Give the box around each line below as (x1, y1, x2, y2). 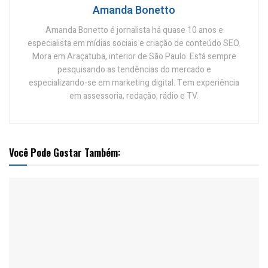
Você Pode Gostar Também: (9, 145, 120, 160)
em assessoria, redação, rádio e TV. (69, 90, 199, 103)
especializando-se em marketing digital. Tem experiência (29, 77, 239, 90)
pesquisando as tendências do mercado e (57, 63, 211, 77)
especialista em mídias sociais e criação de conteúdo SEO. (28, 37, 240, 50)
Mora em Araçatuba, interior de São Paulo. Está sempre (32, 50, 236, 63)
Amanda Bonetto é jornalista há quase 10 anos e (45, 24, 223, 37)
